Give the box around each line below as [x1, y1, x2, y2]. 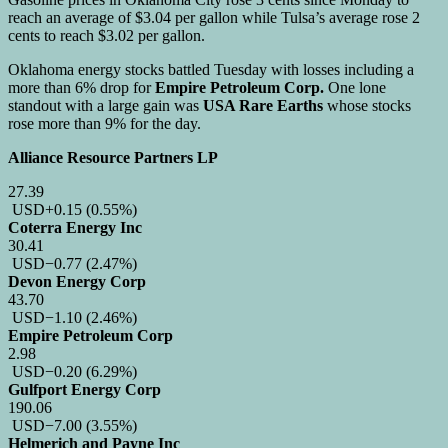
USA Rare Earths [203, 96, 323, 114]
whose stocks [323, 96, 411, 114]
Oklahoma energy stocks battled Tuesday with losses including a [8, 60, 414, 78]
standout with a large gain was [8, 96, 203, 114]
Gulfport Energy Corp [8, 380, 161, 398]
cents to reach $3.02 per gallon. [8, 26, 205, 44]
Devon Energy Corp [8, 272, 146, 290]
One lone [324, 78, 386, 96]
